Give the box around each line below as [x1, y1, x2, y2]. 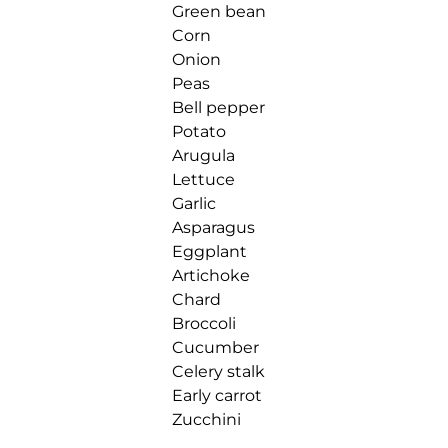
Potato [172, 121, 226, 141]
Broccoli [172, 313, 236, 333]
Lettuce [172, 169, 235, 189]
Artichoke [172, 265, 250, 285]
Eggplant [172, 241, 247, 261]
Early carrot [172, 385, 262, 405]
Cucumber [172, 337, 259, 357]
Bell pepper [172, 97, 265, 117]
